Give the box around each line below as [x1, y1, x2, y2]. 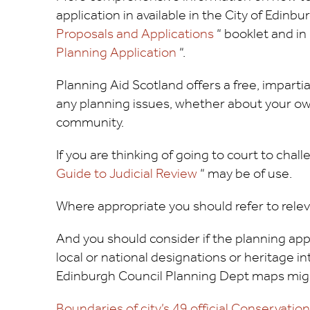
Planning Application [55, 39, 176, 66]
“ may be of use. [199, 161, 292, 187]
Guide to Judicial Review [55, 161, 200, 187]
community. [55, 109, 124, 136]
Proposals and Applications [55, 21, 214, 47]
